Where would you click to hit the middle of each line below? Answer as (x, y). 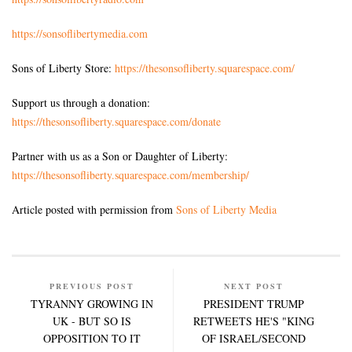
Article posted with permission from (94, 209)
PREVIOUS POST (92, 286)
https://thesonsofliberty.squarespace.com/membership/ (130, 174)
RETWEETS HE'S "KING (253, 321)
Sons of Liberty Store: (63, 68)
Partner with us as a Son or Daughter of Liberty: (120, 156)
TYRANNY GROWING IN (92, 303)
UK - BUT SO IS (92, 321)
